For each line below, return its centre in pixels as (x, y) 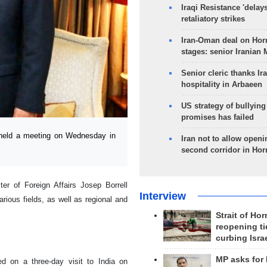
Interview (162, 196)
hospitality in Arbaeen (221, 84)
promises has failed (217, 117)
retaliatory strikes (213, 19)
